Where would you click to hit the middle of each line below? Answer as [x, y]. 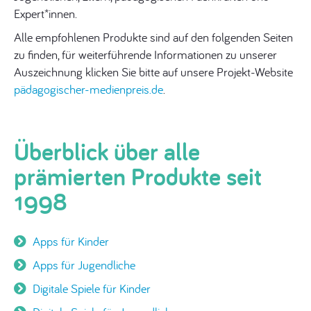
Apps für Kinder [71, 242]
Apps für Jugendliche [84, 265]
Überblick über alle [107, 151]
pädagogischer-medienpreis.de [89, 90]
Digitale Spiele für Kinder [92, 289]
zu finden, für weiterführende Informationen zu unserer [145, 55]
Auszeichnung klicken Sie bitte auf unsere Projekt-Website [153, 72]
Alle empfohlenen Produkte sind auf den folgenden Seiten [153, 37]
